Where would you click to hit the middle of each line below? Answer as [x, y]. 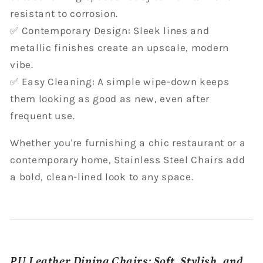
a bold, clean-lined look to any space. [102, 177]
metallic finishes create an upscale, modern [119, 47]
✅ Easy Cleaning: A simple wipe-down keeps [120, 81]
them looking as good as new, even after [110, 98]
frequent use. [43, 115]
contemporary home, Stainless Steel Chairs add [128, 160]
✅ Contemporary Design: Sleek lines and [110, 30]
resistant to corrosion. [64, 13]
